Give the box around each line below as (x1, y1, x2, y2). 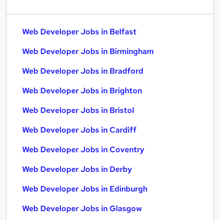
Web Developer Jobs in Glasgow (22, 203, 142, 214)
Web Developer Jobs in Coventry (22, 144, 144, 155)
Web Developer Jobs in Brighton (22, 85, 142, 96)
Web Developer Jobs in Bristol (22, 105, 134, 115)
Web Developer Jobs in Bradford (22, 66, 143, 76)
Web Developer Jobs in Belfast (22, 27, 137, 37)
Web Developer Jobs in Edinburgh (22, 184, 147, 194)
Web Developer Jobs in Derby (22, 164, 132, 174)
